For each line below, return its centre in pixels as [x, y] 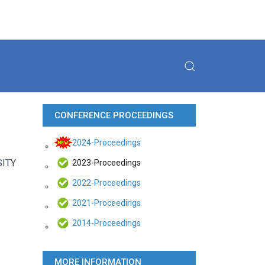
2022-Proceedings [106, 183]
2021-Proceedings [106, 203]
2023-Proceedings [106, 163]
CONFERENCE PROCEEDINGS [114, 116]
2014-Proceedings [106, 223]
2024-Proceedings [106, 143]
